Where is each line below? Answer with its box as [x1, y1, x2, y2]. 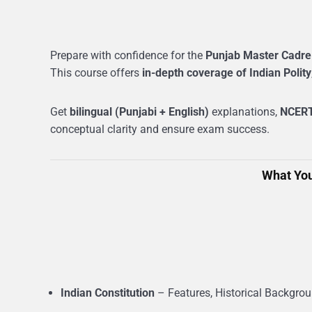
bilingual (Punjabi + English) [70, 105, 209, 118]
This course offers [50, 66, 142, 79]
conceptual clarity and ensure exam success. [50, 123, 270, 136]
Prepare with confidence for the [50, 49, 205, 62]
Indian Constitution [61, 286, 155, 299]
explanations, [209, 105, 280, 118]
